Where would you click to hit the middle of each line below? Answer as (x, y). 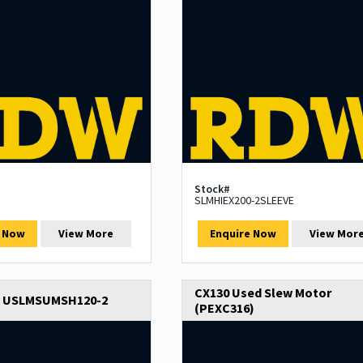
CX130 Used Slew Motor (263, 293)
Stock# (212, 189)
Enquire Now (243, 234)
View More (86, 234)
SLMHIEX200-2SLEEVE (244, 201)
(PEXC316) (224, 308)
